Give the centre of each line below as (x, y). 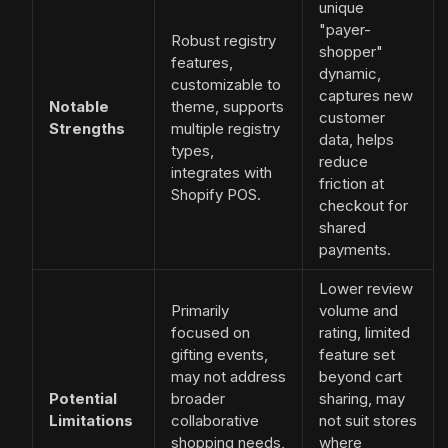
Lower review (366, 289)
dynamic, (350, 74)
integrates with (221, 173)
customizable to (226, 85)
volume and (358, 311)
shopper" (351, 52)
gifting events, (219, 355)
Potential (83, 399)
